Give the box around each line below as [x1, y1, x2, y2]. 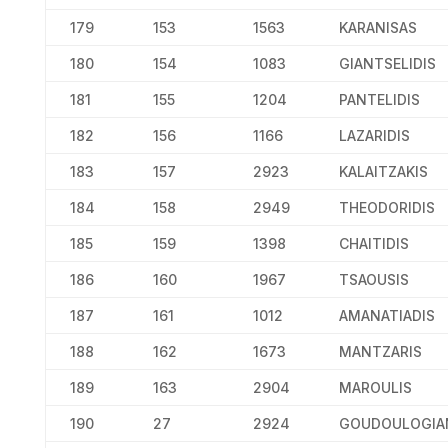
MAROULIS [338, 379, 412, 396]
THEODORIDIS [338, 199, 435, 216]
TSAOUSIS [338, 271, 409, 288]
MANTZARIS [338, 343, 422, 360]
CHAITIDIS [338, 235, 409, 252]
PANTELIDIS [338, 91, 420, 108]
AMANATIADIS [338, 307, 435, 324]
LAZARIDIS [338, 127, 410, 144]
